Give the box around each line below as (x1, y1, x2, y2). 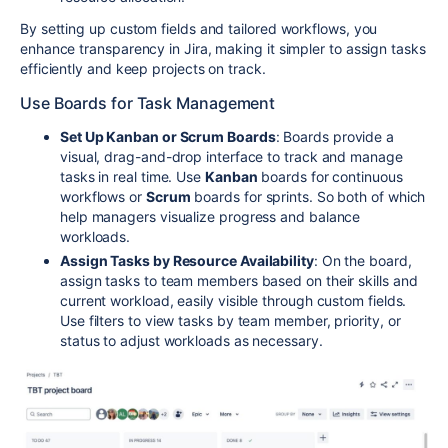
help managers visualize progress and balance (60, 207, 361, 225)
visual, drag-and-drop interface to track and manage (60, 147, 403, 165)
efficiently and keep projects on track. (20, 59, 266, 77)
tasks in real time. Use (60, 167, 205, 185)
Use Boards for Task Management (20, 92, 276, 113)
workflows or (60, 187, 146, 205)
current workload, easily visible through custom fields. (60, 291, 407, 309)
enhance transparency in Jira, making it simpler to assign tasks (20, 39, 426, 57)
